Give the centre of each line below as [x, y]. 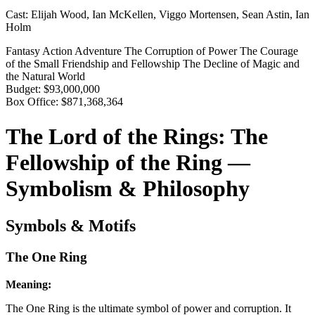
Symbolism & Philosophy [128, 188]
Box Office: [32, 102]
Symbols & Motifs [71, 226]
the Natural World [45, 77]
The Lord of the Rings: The [137, 136]
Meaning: [28, 284]
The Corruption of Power [182, 51]
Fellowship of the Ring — [128, 162]
